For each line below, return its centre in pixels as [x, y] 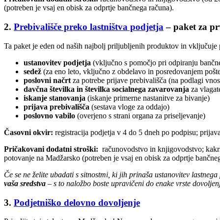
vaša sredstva [25, 183]
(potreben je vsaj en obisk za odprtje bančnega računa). [89, 8]
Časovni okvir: [29, 132]
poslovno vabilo [50, 115]
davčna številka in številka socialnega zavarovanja [107, 89]
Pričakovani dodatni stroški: [51, 149]
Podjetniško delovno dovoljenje [77, 202]
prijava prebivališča [57, 107]
